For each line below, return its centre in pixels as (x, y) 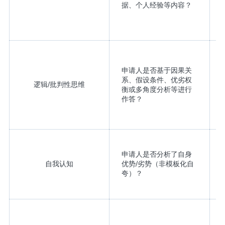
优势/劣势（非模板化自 (157, 164)
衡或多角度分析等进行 (156, 90)
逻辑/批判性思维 (59, 85)
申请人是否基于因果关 (156, 71)
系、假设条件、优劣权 (156, 80)
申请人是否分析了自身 (156, 154)
